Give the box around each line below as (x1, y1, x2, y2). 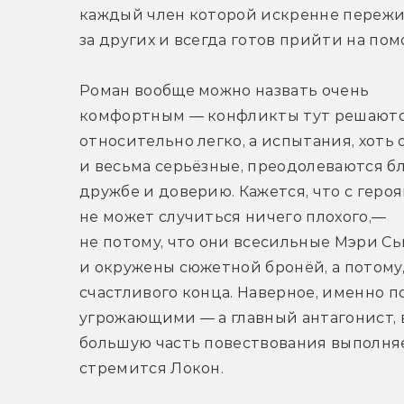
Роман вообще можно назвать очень (79, 82, 370, 100)
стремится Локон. (79, 360, 225, 378)
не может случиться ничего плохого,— (79, 208, 387, 226)
